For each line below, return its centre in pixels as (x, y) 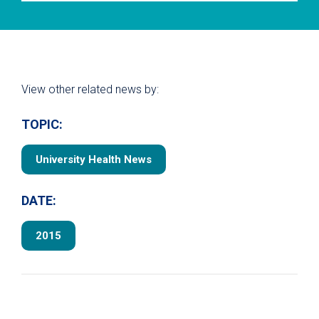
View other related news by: (90, 89)
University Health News (94, 159)
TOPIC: (42, 124)
